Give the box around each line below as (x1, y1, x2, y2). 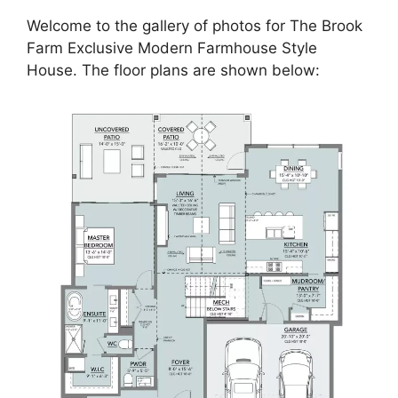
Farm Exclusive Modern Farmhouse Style (27, 38, 317, 57)
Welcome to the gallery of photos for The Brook (27, 16, 362, 35)
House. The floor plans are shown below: (27, 60, 320, 79)
